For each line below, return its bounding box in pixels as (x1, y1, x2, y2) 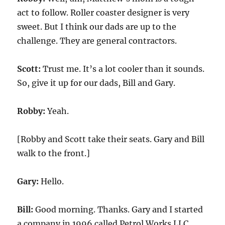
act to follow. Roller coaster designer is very (17, 8, 190, 18)
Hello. (39, 176, 64, 186)
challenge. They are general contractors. (17, 36, 177, 46)
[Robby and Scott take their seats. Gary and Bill (17, 134, 205, 144)
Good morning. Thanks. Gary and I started (33, 204, 203, 214)
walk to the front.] (17, 148, 90, 158)
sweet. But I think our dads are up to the (17, 22, 177, 32)
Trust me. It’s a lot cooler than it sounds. (41, 64, 205, 74)
